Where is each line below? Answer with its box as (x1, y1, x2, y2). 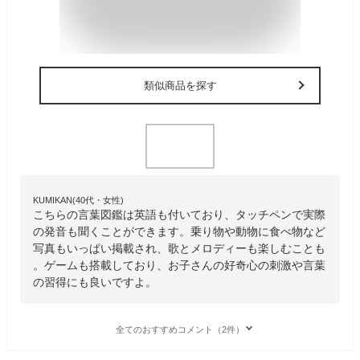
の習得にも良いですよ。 (33, 275, 157, 288)
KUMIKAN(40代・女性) (33, 194, 124, 205)
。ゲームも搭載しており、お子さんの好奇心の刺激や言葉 (33, 258, 325, 272)
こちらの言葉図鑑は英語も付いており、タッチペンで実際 (33, 207, 325, 221)
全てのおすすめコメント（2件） (116, 324, 244, 334)
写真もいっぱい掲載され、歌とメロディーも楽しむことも (33, 241, 325, 255)
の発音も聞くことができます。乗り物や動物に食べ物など (33, 224, 325, 238)
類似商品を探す (143, 79, 217, 92)
